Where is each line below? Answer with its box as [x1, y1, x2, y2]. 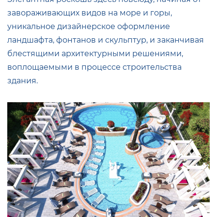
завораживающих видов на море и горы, [7, 8, 172, 18]
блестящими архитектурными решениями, [7, 49, 183, 59]
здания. [7, 76, 38, 86]
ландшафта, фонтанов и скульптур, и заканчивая [7, 35, 204, 45]
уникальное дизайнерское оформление [7, 22, 170, 31]
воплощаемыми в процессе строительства [7, 62, 182, 72]
